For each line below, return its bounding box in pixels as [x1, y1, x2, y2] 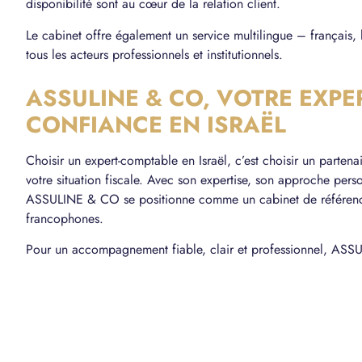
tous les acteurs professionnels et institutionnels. [26, 44, 283, 64]
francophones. [26, 208, 103, 228]
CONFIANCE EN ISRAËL [26, 107, 286, 141]
